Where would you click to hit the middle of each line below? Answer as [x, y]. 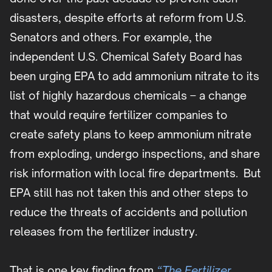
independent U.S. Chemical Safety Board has [126, 57]
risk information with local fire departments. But [135, 173]
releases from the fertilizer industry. [104, 232]
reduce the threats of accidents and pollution [128, 212]
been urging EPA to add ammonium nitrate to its [134, 76]
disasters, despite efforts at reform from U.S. [128, 18]
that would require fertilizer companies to [119, 115]
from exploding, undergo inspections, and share [135, 154]
